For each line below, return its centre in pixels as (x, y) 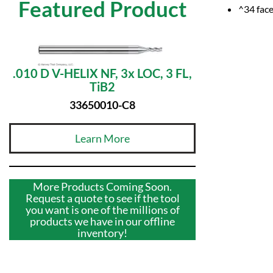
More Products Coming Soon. (102, 186)
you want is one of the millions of (102, 209)
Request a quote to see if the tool (102, 198)
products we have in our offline (102, 221)
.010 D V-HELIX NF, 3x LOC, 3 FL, (102, 73)
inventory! (102, 232)
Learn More (102, 138)
